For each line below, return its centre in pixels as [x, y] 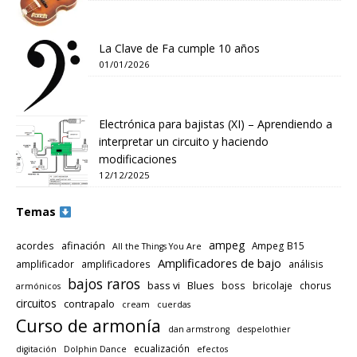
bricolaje [273, 286]
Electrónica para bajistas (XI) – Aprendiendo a [216, 124]
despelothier [264, 330]
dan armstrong [199, 330]
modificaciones [138, 159]
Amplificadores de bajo [220, 263]
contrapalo [89, 304]
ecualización [162, 349]
